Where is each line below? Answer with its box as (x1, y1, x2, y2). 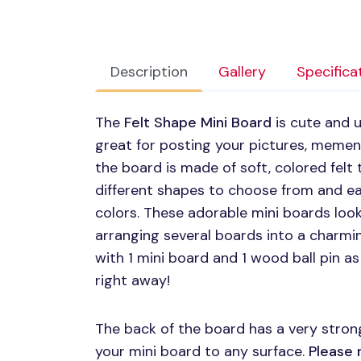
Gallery (218, 62, 266, 82)
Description (110, 62, 188, 82)
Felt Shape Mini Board (124, 113, 272, 133)
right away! (95, 271, 170, 291)
